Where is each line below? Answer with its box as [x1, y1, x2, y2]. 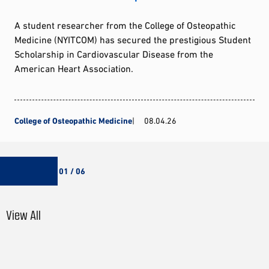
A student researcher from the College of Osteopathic [14, 20, 236, 31]
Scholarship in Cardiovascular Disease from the [14, 49, 213, 60]
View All [6, 207, 41, 223]
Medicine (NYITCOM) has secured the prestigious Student [14, 34, 251, 46]
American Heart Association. [14, 63, 133, 74]
